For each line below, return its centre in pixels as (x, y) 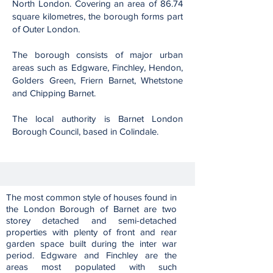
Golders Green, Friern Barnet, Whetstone (97, 80)
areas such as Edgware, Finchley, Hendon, (97, 67)
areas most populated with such (91, 267)
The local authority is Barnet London (97, 119)
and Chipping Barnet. (54, 93)
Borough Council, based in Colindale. (85, 131)
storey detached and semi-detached (91, 220)
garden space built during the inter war (91, 243)
